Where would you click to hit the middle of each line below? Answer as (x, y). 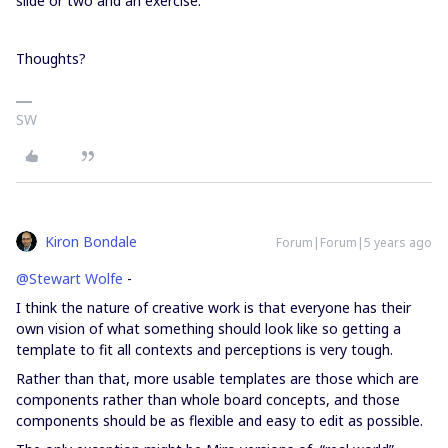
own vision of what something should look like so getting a (208, 328)
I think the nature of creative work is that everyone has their (213, 307)
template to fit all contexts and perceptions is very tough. (206, 349)
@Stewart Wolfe (69, 278)
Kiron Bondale (91, 241)
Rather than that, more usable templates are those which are (217, 378)
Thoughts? (51, 58)
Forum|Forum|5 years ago (354, 242)
